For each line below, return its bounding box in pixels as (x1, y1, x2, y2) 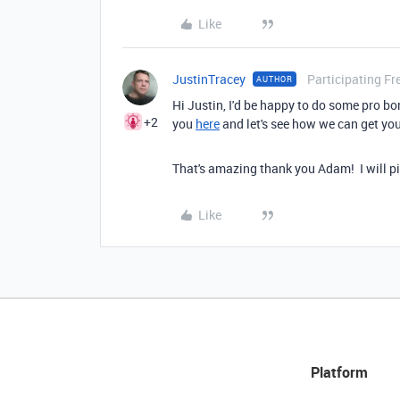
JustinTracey (172, 71, 246, 87)
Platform (310, 362, 368, 382)
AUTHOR (256, 73, 293, 85)
